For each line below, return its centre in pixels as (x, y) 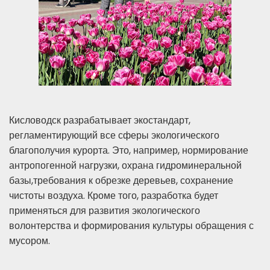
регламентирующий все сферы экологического (114, 136)
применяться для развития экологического (105, 211)
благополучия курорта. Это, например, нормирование (129, 151)
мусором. (30, 241)
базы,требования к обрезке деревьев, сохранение (121, 181)
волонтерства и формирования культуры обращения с (131, 226)
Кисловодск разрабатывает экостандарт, (100, 121)
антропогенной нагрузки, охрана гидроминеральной (125, 166)
